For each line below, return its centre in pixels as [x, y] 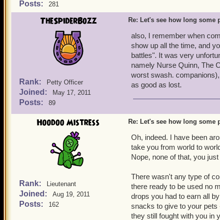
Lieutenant [61, 184]
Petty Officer [65, 82]
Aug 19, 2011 [71, 194]
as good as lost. [156, 85]
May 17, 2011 [72, 93]
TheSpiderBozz [68, 21]
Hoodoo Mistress [68, 123]
